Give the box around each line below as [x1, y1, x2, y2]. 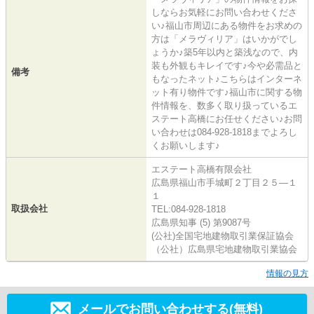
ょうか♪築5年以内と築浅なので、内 [151, 46, 298, 57]
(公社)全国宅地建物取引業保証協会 [151, 230, 294, 241]
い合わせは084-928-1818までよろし [151, 126, 297, 137]
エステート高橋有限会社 [151, 163, 252, 175]
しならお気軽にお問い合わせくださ [151, 6, 297, 18]
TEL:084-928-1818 [151, 203, 226, 214]
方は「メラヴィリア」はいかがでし [151, 33, 297, 44]
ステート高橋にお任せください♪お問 [151, 113, 302, 124]
